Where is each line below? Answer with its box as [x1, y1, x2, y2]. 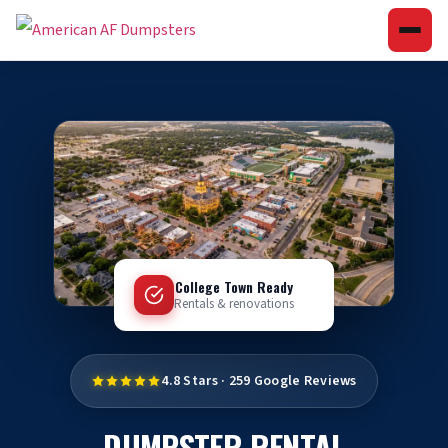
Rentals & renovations [174, 295, 294, 314]
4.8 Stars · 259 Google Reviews [161, 371, 357, 392]
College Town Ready [175, 276, 293, 298]
